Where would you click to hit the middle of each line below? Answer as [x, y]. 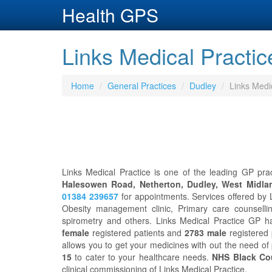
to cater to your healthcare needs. [142, 257]
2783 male [206, 233]
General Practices [142, 86]
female [76, 233]
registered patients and [137, 233]
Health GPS [110, 15]
